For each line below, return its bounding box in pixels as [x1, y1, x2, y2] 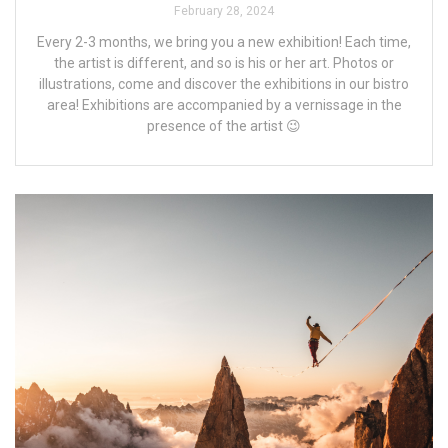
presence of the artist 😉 [147, 118, 301, 135]
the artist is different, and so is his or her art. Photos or [54, 55, 394, 72]
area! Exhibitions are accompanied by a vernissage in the [46, 97, 402, 114]
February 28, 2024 [174, 4, 274, 19]
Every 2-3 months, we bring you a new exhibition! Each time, [37, 34, 411, 51]
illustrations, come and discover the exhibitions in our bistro [39, 76, 409, 93]
